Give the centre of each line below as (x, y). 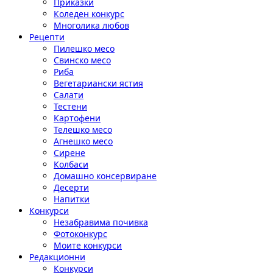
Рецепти (47, 37)
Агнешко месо (83, 141)
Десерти (71, 187)
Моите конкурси (88, 245)
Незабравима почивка (101, 222)
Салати (69, 95)
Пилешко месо (84, 48)
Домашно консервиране (105, 176)
